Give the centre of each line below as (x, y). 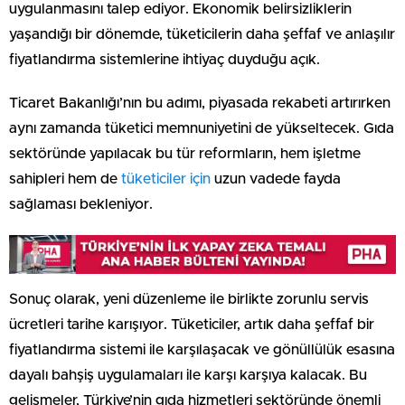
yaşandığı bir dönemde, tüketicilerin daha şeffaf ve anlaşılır (202, 34)
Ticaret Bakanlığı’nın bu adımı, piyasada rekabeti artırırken (200, 103)
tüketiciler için (166, 179)
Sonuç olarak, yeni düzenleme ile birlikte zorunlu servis (189, 299)
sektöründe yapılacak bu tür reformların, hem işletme (185, 153)
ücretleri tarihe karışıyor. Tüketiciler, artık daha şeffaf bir (192, 324)
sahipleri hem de (65, 179)
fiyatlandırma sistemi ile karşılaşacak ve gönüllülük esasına (202, 349)
